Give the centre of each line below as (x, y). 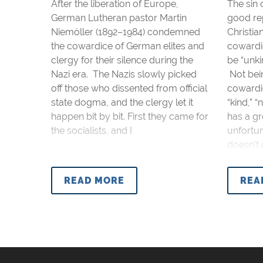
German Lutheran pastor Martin (119, 18)
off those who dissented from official (129, 88)
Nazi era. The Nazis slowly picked (124, 74)
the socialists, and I (92, 131)
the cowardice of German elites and (128, 46)
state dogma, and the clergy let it (122, 102)
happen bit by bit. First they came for (130, 117)
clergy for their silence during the (122, 60)
